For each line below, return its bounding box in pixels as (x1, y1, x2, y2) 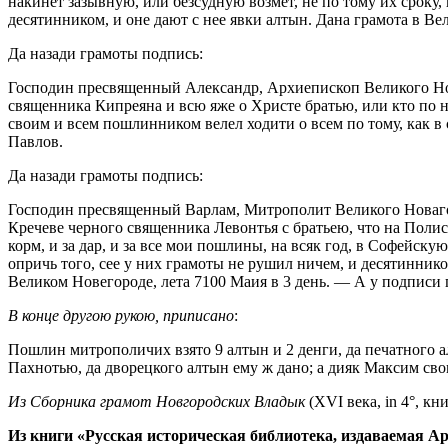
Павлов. (8, 132, 63, 150)
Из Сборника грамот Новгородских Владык (8, 392, 305, 410)
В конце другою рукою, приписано (8, 306, 234, 324)
